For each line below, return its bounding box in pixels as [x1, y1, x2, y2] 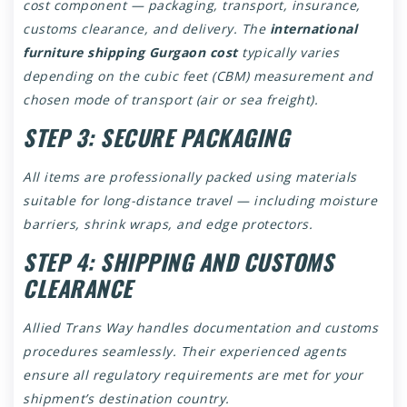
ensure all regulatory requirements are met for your [23, 365, 363, 383]
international [269, 19, 357, 37]
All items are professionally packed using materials [23, 167, 357, 185]
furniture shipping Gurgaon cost [23, 43, 238, 61]
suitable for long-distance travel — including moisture [23, 191, 377, 209]
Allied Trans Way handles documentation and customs [23, 318, 378, 336]
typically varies [237, 43, 339, 61]
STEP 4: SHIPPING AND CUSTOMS [23, 244, 333, 278]
